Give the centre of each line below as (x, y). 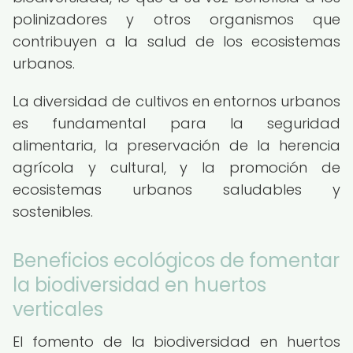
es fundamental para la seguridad (176, 123)
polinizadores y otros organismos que (176, 19)
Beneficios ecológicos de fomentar (176, 260)
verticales (58, 309)
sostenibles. (53, 212)
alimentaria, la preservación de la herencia (176, 145)
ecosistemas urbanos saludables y (176, 190)
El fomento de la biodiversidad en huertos (176, 342)
